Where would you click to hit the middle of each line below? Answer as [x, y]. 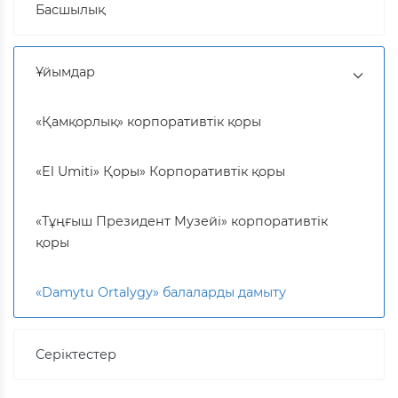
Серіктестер [76, 354]
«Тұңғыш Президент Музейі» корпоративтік [182, 221]
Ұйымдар [65, 72]
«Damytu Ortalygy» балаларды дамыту [161, 292]
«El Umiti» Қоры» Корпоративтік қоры [160, 171]
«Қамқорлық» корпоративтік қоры [148, 121]
